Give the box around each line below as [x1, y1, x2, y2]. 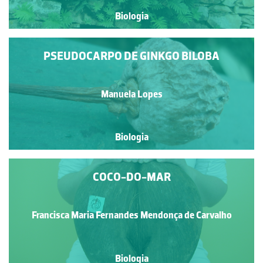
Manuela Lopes [100, 87, 163, 100]
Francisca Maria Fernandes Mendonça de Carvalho [31, 208, 232, 221]
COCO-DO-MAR [92, 170, 171, 184]
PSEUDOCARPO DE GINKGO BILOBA [43, 49, 220, 63]
